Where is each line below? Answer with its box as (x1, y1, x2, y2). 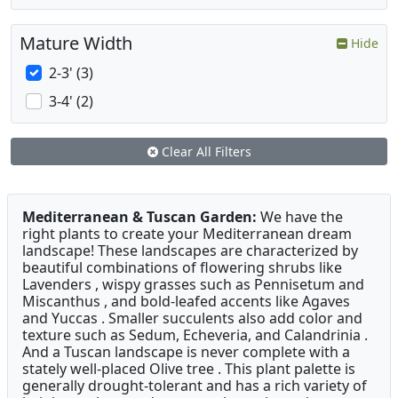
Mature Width (20, 31, 132, 56)
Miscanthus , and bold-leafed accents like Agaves (22, 291, 350, 312)
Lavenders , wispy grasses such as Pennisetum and (22, 275, 364, 295)
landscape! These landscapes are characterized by (22, 241, 358, 261)
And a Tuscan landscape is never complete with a (22, 342, 350, 362)
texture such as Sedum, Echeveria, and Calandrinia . (22, 325, 368, 346)
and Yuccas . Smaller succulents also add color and (22, 308, 362, 329)
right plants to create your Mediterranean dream (22, 224, 352, 244)
